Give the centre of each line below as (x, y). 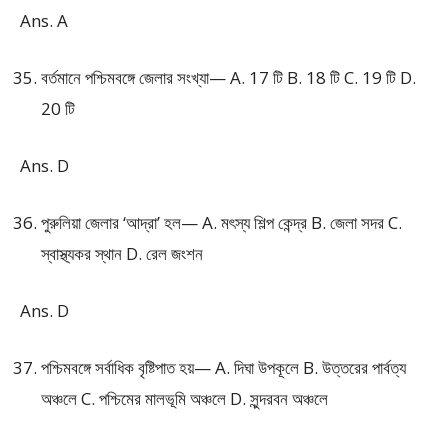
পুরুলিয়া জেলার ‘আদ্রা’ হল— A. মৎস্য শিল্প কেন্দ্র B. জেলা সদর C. (221, 222)
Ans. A (44, 20)
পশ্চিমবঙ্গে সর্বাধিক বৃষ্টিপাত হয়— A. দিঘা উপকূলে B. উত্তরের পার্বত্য (223, 367)
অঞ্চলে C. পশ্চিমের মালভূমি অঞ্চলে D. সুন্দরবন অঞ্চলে (184, 398)
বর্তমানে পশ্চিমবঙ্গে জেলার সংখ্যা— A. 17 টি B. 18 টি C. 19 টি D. (228, 77)
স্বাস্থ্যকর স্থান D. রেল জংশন (122, 253)
